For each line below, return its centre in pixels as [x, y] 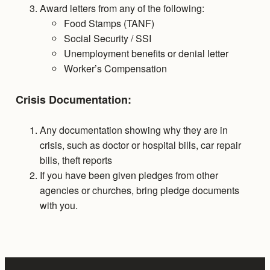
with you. [58, 206]
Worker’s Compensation [115, 69]
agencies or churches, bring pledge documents [139, 190]
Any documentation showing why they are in [133, 130]
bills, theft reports [76, 160]
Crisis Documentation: [73, 100]
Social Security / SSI [107, 39]
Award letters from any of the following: [122, 8]
